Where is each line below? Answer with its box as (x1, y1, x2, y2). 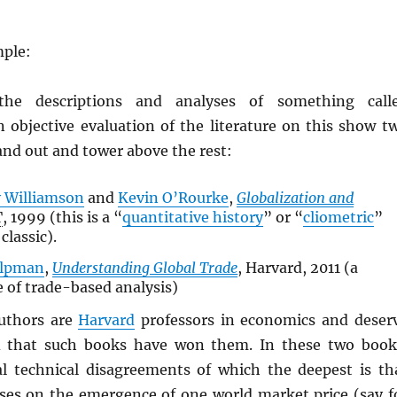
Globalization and (237, 188, 354, 206)
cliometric (303, 207, 375, 226)
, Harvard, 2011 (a (237, 258, 359, 276)
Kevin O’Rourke (118, 188, 230, 206)
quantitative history (122, 207, 264, 226)
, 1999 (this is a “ (3, 207, 123, 226)
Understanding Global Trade (52, 258, 238, 276)
